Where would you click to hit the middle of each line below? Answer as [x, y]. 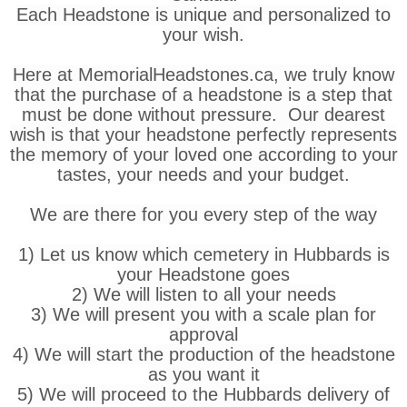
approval [203, 334]
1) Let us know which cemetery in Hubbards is [203, 254]
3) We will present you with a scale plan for [203, 314]
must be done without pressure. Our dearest [203, 114]
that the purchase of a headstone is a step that [203, 94]
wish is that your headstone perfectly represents [203, 134]
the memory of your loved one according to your [203, 154]
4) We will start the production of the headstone [203, 354]
